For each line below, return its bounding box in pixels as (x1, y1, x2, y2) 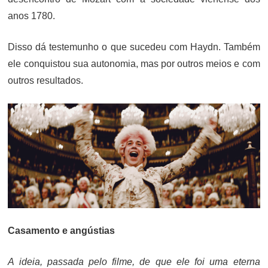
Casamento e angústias (8, 225, 115, 236)
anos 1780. (8, 10, 56, 21)
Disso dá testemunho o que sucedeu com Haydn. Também (8, 41, 260, 52)
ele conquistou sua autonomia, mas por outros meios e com (8, 58, 260, 69)
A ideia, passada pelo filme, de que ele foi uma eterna (8, 256, 260, 267)
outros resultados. (8, 75, 84, 86)
